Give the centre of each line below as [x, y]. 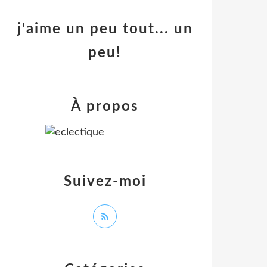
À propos [105, 107]
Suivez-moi [105, 182]
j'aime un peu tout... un [105, 29]
